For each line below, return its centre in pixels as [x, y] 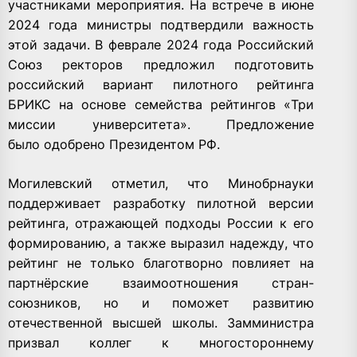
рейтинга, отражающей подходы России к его [161, 223]
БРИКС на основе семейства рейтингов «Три [161, 104]
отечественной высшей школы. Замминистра [161, 322]
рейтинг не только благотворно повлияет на [161, 263]
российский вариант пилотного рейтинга [161, 84]
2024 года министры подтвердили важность [161, 24]
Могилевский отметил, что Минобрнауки [161, 183]
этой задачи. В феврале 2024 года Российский [161, 44]
